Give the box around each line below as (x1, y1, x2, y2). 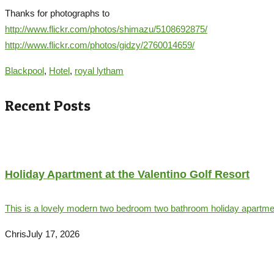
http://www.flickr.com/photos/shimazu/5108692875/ (5, 24, 207, 35)
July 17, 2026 (26, 228, 80, 239)
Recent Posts (5, 97, 91, 115)
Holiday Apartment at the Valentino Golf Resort (5, 168, 250, 181)
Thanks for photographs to (5, 8, 109, 19)
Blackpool (5, 65, 44, 76)
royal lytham (75, 65, 124, 76)
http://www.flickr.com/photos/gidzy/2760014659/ (5, 40, 194, 51)
